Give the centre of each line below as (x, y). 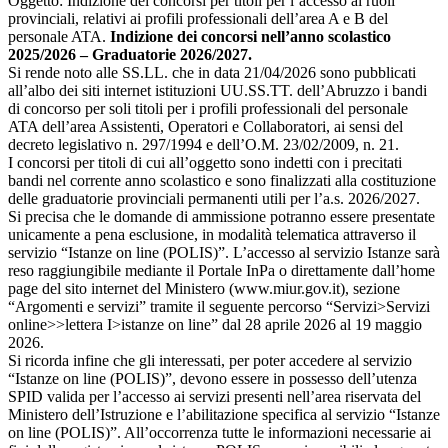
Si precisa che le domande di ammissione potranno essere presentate (221, 217)
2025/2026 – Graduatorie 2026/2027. (130, 55)
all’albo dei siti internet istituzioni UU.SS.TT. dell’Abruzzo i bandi (217, 91)
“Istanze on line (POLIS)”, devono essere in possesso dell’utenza (212, 379)
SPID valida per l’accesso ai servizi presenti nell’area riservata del (214, 397)
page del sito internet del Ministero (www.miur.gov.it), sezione (204, 289)
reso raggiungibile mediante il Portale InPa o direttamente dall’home (221, 271)
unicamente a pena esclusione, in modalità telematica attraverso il (212, 235)
